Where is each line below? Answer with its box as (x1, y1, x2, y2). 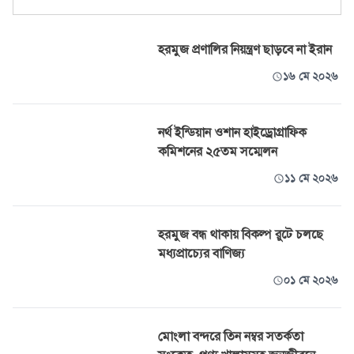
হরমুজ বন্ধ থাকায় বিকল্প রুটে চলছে (158, 227, 323, 243)
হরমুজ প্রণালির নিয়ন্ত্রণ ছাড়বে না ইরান (158, 42, 332, 58)
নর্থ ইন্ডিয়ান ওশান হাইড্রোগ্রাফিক (158, 125, 307, 141)
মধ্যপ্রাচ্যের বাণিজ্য (158, 246, 245, 262)
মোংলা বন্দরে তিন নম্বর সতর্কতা (158, 329, 303, 345)
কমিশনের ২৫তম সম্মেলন (158, 144, 277, 160)
